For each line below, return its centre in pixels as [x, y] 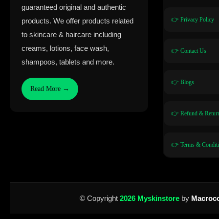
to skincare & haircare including [71, 35]
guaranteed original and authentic [74, 7]
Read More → [50, 89]
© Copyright [99, 198]
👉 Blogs [183, 82]
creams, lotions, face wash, [65, 48]
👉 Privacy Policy [193, 20]
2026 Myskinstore [150, 198]
